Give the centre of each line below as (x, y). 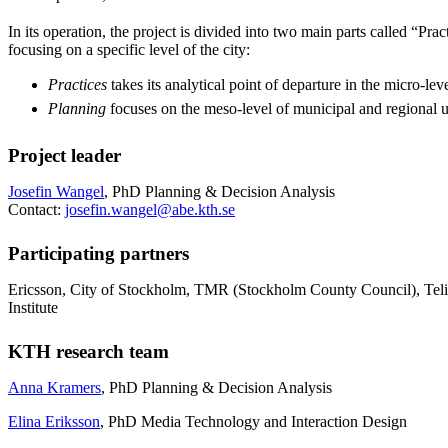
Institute (33, 307)
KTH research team (88, 351)
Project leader (64, 155)
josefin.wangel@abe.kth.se (150, 209)
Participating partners (151, 253)
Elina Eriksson (54, 421)
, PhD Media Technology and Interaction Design (253, 421)
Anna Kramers (54, 387)
